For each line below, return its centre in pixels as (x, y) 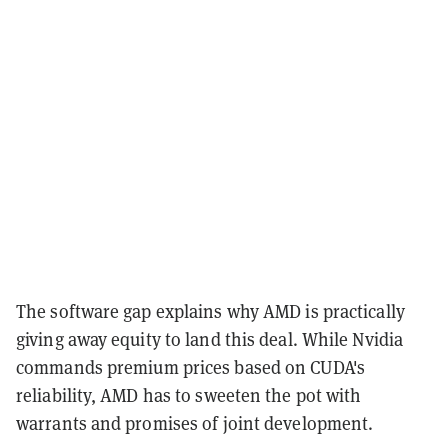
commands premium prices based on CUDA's (190, 367)
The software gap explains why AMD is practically (210, 311)
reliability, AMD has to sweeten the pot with (189, 395)
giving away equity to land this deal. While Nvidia (210, 339)
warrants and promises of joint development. (195, 423)
